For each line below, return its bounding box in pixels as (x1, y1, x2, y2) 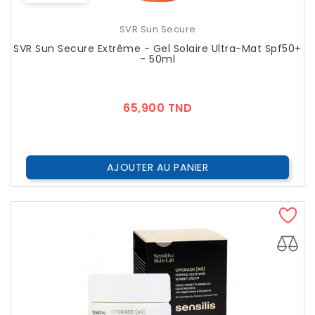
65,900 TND (123, 100, 192, 117)
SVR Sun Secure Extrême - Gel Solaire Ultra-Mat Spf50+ (13, 41, 302, 56)
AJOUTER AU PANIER (106, 160, 209, 175)
